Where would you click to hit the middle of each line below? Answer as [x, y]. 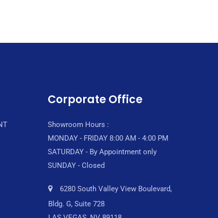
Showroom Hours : [78, 125]
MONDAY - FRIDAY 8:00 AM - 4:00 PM [108, 138]
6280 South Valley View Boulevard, [116, 189]
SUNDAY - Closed [76, 165]
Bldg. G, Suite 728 [76, 204]
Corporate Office [95, 100]
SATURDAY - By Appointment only [102, 152]
